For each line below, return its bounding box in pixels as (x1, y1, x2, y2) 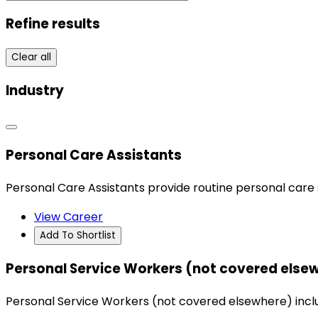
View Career (34, 209, 103, 226)
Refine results (6, 14, 100, 34)
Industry (6, 80, 64, 100)
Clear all (11, 50, 51, 65)
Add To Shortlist (40, 229, 116, 243)
